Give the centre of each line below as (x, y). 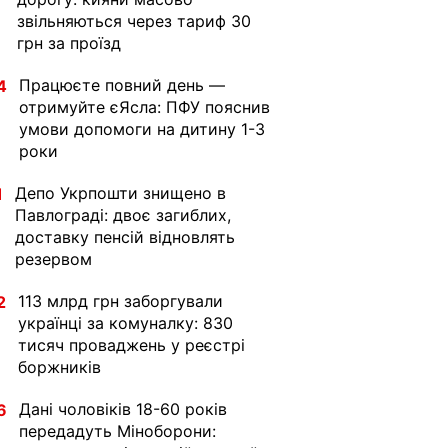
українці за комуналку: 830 (125, 323)
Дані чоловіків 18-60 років (123, 409)
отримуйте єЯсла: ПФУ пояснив (144, 107)
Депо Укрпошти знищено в (120, 193)
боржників (59, 367)
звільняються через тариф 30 (134, 21)
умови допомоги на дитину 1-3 (142, 129)
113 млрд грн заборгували (120, 301)
